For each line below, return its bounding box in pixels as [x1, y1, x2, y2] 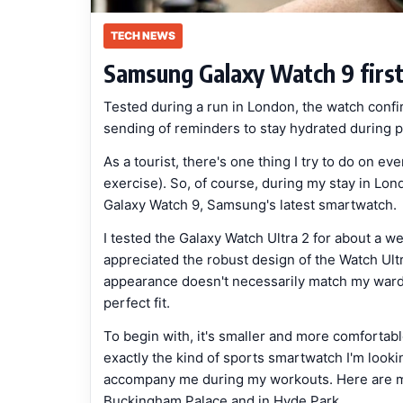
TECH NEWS [111, 28, 175, 42]
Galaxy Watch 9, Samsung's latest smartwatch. [103, 195, 397, 213]
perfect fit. [103, 293, 170, 311]
